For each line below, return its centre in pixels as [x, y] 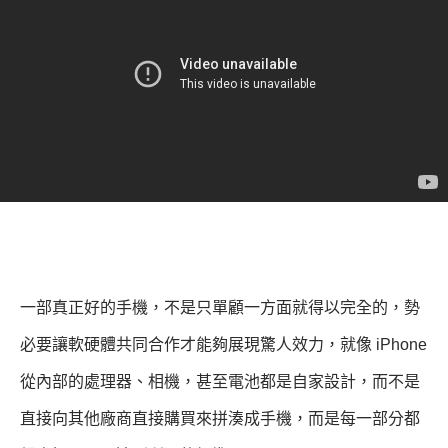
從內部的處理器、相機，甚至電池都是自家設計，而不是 [220, 381]
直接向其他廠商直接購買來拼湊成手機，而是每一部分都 [220, 418]
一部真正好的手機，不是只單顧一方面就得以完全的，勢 [220, 307]
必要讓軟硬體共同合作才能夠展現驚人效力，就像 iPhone [223, 344]
